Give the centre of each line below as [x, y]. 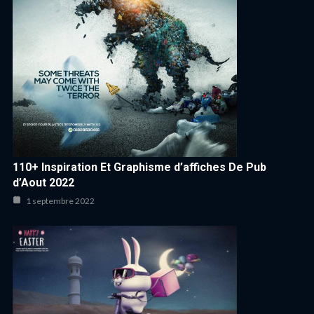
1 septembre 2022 [60, 201]
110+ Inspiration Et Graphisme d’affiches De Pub [139, 168]
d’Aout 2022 [43, 183]
